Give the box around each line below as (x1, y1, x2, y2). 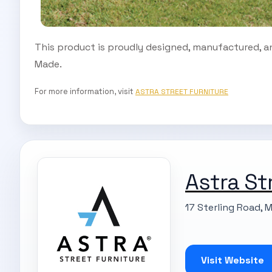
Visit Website (201, 254, 264, 267)
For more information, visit (35, 86, 135, 97)
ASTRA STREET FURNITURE (135, 86, 228, 97)
